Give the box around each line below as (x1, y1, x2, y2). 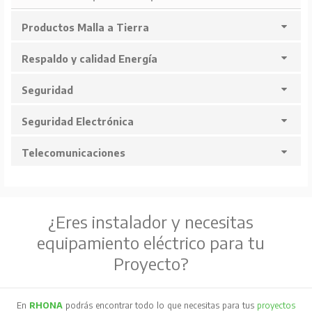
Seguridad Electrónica (21, 116, 134, 128)
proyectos (256, 299, 295, 311)
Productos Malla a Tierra (21, 22, 149, 34)
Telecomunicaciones (21, 147, 125, 159)
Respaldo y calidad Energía (21, 53, 157, 65)
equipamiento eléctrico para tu (37, 232, 265, 253)
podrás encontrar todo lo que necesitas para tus (65, 299, 257, 311)
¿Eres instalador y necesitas (48, 211, 253, 233)
